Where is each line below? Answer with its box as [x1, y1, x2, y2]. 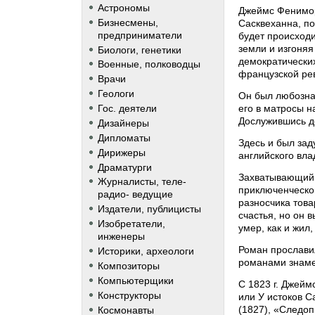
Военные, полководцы [97, 58, 200, 70]
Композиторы [97, 259, 160, 271]
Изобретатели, [97, 218, 165, 230]
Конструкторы [97, 289, 161, 301]
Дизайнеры [97, 117, 149, 129]
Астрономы [97, 1, 150, 13]
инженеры [97, 231, 145, 243]
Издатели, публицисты [97, 203, 201, 215]
